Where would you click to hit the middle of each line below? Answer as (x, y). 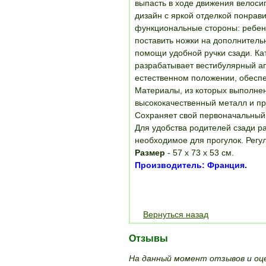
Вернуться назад (176, 214)
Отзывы (148, 238)
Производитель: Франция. (191, 165)
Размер (150, 153)
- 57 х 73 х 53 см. (199, 153)
